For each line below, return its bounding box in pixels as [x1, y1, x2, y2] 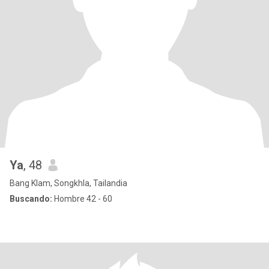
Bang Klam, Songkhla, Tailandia [10, 178, 127, 188]
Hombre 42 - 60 [52, 194, 112, 204]
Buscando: [10, 194, 52, 204]
